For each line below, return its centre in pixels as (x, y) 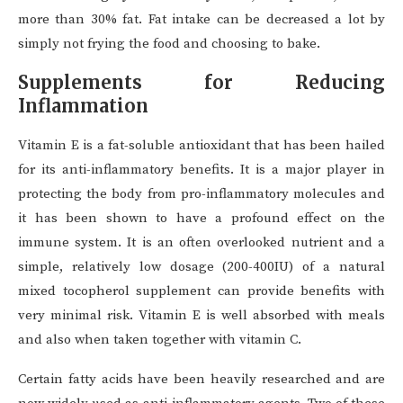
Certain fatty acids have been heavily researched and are (201, 380)
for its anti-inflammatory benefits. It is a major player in (201, 170)
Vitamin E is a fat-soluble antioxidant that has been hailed (201, 146)
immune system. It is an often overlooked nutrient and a (201, 243)
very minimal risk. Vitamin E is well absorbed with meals (201, 316)
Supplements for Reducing (201, 83)
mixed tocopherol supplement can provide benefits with (201, 291)
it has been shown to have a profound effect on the (201, 219)
